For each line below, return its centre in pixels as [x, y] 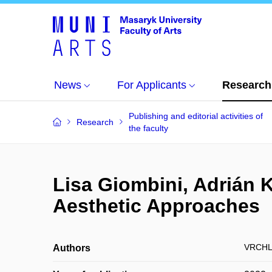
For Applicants [152, 85]
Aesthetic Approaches [156, 206]
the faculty [148, 128]
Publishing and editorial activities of [196, 116]
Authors [72, 248]
